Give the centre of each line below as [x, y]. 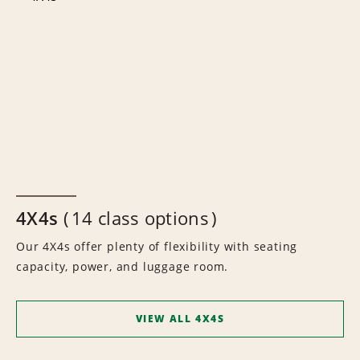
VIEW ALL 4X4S [180, 319]
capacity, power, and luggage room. [123, 266]
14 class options [140, 218]
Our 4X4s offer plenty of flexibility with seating [157, 246]
